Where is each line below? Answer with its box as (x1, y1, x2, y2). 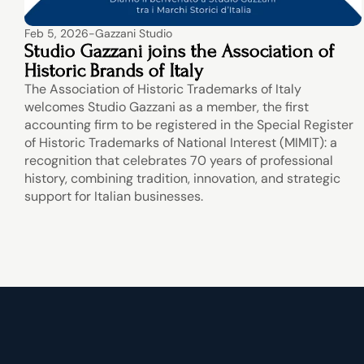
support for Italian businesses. (24, 188, 204, 205)
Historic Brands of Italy (24, 59, 204, 81)
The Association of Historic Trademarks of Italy (24, 80, 302, 97)
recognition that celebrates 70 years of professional (24, 152, 334, 169)
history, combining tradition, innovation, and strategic (24, 170, 341, 187)
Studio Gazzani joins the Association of (24, 40, 336, 62)
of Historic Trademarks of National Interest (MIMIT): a (24, 134, 338, 151)
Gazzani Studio (95, 26, 173, 41)
